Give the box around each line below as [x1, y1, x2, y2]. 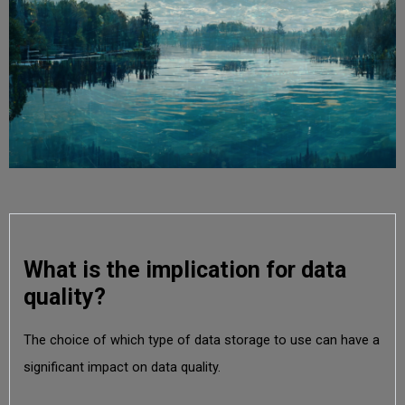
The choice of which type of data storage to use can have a [23, 332, 380, 348]
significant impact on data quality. [23, 359, 221, 375]
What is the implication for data [23, 256, 346, 283]
